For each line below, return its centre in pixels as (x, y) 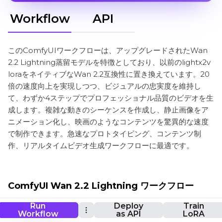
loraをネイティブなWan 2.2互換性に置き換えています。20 (109, 74)
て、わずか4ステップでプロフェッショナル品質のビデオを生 (111, 98)
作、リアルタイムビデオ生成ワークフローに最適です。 (101, 145)
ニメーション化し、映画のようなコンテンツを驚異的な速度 (108, 122)
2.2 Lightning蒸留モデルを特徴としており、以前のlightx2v (109, 62)
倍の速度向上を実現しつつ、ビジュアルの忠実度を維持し (105, 86)
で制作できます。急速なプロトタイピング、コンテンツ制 (105, 134)
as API (128, 214)
